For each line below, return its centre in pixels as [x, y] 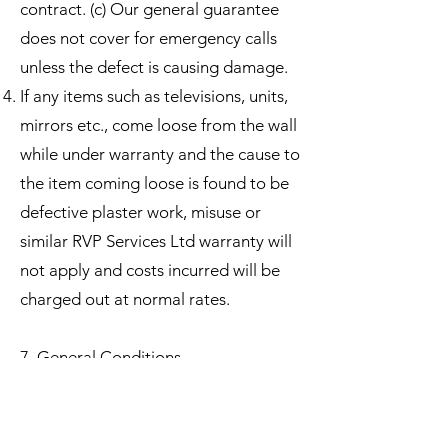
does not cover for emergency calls [148, 37]
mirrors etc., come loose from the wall [158, 124]
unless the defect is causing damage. [154, 66]
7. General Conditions [100, 356]
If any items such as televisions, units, [154, 95]
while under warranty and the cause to [160, 153]
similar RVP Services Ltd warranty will [156, 240]
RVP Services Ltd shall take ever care [154, 414]
